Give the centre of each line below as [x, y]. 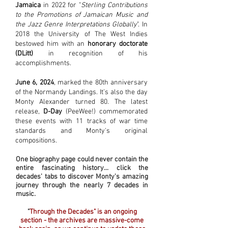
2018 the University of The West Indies [81, 34]
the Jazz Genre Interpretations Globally [76, 25]
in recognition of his [90, 54]
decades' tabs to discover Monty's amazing [82, 177]
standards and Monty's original [81, 131]
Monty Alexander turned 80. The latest [81, 102]
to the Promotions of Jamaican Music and [81, 15]
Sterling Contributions [115, 5]
